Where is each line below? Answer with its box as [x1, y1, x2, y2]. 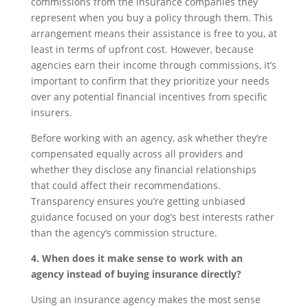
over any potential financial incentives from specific [30, 90, 267, 104]
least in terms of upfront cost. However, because [30, 43, 254, 56]
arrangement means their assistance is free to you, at [30, 27, 277, 41]
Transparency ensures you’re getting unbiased [30, 195, 245, 208]
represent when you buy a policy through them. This [30, 11, 273, 25]
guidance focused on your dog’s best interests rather [30, 210, 274, 224]
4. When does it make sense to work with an [30, 252, 243, 265]
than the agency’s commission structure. [30, 226, 217, 240]
